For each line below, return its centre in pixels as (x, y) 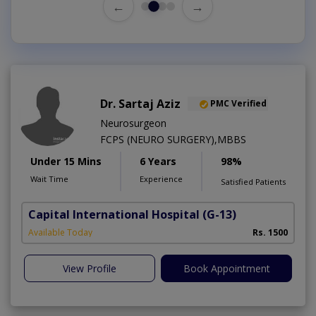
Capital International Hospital (114, 215)
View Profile (90, 269)
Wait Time (49, 179)
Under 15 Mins (66, 162)
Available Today (60, 233)
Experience (161, 179)
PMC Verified (238, 103)
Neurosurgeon (133, 123)
